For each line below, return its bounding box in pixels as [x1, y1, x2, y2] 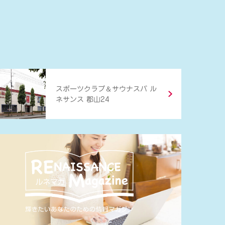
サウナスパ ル [112, 85, 157, 92]
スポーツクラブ [56, 85, 105, 92]
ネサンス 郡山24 [56, 95, 109, 103]
